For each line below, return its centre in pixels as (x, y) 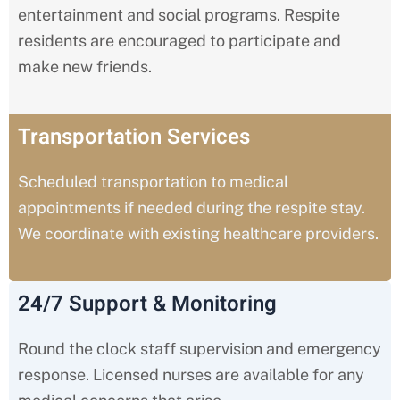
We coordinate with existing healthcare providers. (198, 234)
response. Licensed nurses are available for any (191, 374)
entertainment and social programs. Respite (179, 15)
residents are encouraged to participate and (179, 41)
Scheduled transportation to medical (153, 182)
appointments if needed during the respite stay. (192, 208)
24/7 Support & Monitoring (147, 304)
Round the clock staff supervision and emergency (200, 348)
